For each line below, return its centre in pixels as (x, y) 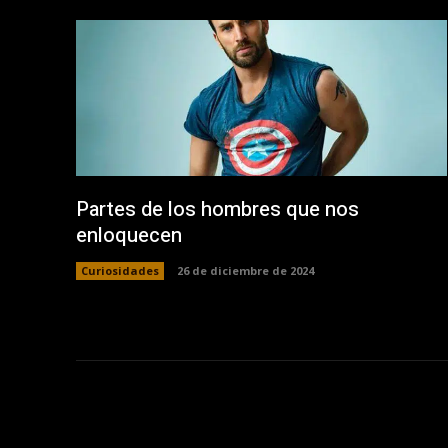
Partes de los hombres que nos (217, 209)
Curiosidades (120, 270)
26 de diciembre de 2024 (245, 270)
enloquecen (129, 235)
